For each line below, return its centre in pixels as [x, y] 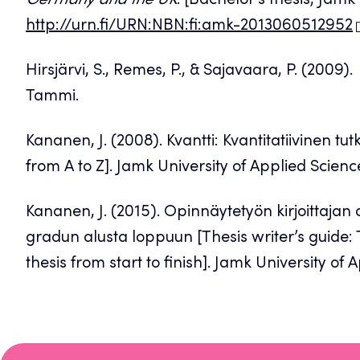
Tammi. [52, 97]
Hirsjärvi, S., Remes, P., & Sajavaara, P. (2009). [191, 71]
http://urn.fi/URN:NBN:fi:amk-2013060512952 [189, 26]
